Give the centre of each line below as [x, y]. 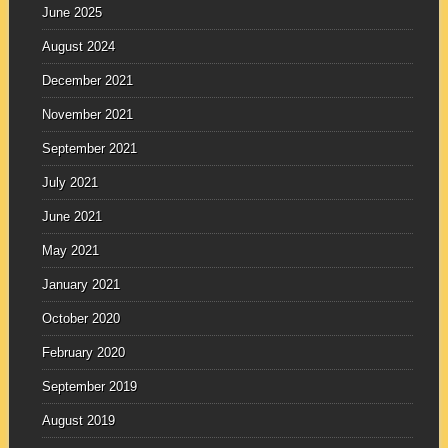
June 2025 [71, 13]
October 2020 [80, 319]
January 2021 [80, 285]
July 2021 [69, 183]
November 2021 [87, 115]
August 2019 [78, 421]
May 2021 [70, 251]
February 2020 [83, 353]
